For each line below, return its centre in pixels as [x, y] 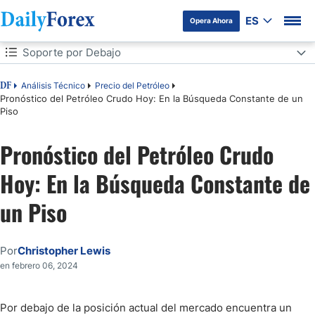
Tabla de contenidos [56, 52]
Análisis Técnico [53, 85]
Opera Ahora [211, 20]
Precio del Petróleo [132, 85]
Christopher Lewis [64, 251]
